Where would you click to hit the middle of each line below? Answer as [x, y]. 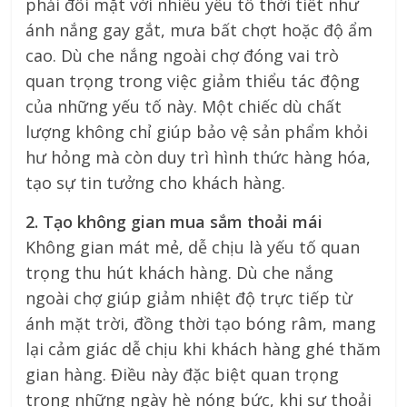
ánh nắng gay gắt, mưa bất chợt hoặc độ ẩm [199, 30]
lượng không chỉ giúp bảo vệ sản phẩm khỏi [197, 132]
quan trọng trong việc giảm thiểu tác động [193, 81]
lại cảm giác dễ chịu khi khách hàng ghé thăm [203, 349]
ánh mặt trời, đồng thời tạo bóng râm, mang [201, 324]
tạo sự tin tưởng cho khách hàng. [156, 183]
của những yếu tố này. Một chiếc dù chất [184, 107]
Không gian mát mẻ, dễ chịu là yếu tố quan [193, 248]
